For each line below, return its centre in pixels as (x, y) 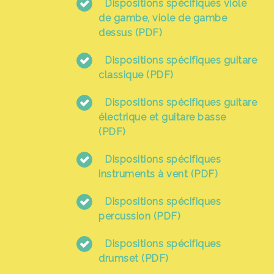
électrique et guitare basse (162, 117)
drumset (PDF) (134, 258)
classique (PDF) (136, 75)
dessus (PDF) (130, 33)
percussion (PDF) (139, 216)
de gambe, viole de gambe (163, 18)
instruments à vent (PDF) (158, 174)
